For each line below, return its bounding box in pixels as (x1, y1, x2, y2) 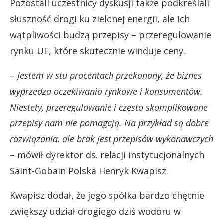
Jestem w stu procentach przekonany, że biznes (17, 69, 202, 81)
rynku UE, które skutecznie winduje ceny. (10, 44, 185, 57)
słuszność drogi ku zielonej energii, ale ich (10, 12, 190, 25)
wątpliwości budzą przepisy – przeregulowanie (10, 28, 211, 41)
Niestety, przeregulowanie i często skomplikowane (10, 101, 208, 113)
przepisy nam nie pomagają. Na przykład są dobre (10, 116, 209, 129)
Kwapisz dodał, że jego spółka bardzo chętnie (10, 189, 204, 201)
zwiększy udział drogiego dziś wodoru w (10, 205, 181, 217)
